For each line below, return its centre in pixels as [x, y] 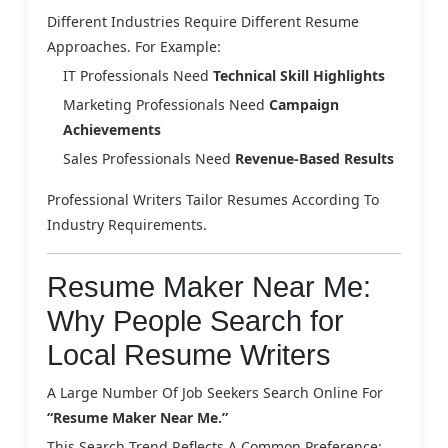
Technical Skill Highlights [299, 75]
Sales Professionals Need [149, 158]
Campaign [304, 104]
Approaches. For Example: [134, 46]
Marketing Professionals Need [166, 104]
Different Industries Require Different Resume [203, 21]
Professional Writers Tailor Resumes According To [213, 199]
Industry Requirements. [127, 224]
